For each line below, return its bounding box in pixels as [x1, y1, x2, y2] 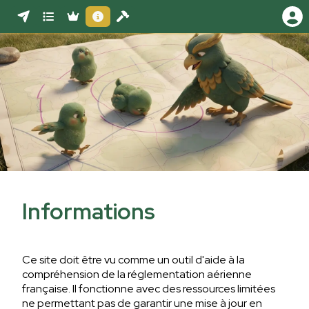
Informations [22, 197, 155, 227]
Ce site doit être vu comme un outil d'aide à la [22, 252, 245, 267]
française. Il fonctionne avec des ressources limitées [22, 281, 275, 296]
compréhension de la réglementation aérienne [22, 266, 252, 281]
